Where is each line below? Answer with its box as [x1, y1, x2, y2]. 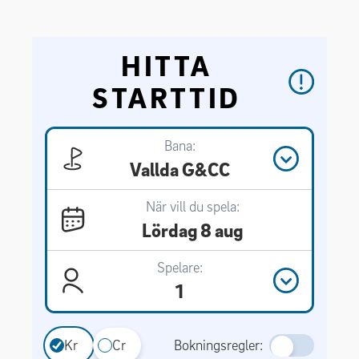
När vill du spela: [145, 197, 240, 215]
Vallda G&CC [129, 157, 230, 180]
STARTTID [92, 79, 241, 115]
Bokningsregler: [174, 336, 263, 353]
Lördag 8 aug [142, 218, 243, 241]
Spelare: [156, 258, 203, 276]
